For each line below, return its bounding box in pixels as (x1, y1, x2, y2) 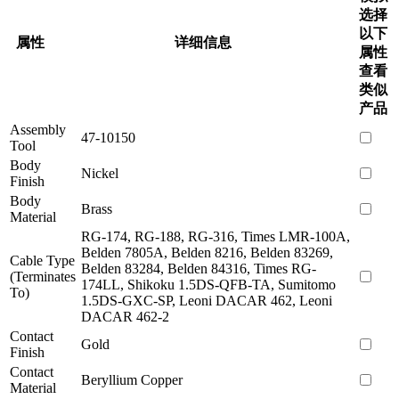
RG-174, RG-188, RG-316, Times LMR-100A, (81, 228, 350, 244)
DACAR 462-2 (81, 308, 169, 324)
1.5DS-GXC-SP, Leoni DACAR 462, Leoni (81, 292, 332, 308)
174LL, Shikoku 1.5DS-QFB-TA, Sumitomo (81, 276, 336, 292)
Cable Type (10, 252, 75, 268)
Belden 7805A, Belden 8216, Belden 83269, (81, 244, 333, 260)
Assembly (10, 121, 66, 137)
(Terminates (10, 268, 76, 284)
